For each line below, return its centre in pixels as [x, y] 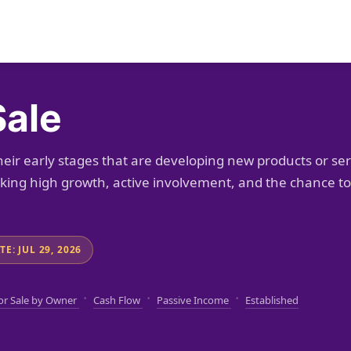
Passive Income [194, 300]
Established [272, 300]
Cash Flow [118, 300]
